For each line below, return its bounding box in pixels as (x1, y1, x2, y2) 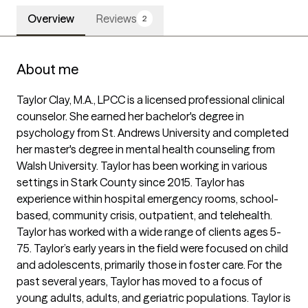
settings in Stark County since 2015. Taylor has (16, 175, 245, 190)
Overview (27, 12, 74, 26)
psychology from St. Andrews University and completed (16, 126, 289, 140)
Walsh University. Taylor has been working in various (16, 159, 267, 173)
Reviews (96, 12, 137, 26)
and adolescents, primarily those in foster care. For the (16, 258, 282, 272)
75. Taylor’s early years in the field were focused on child (16, 241, 288, 256)
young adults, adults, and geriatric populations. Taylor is (16, 291, 291, 305)
